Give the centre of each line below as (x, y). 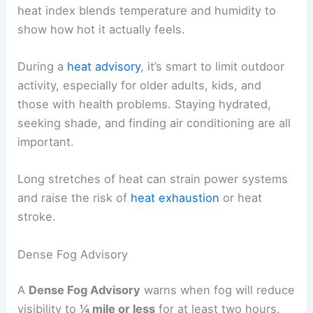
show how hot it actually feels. (102, 29)
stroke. (37, 217)
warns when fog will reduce (218, 290)
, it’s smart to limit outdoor (213, 67)
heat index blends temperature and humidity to (147, 10)
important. (46, 142)
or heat (241, 198)
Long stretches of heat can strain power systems (153, 179)
